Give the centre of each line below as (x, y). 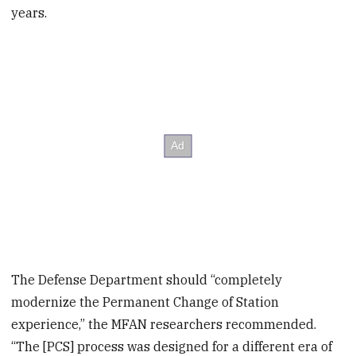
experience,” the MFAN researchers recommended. (164, 324)
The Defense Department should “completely (147, 279)
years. (29, 13)
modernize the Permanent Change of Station (145, 302)
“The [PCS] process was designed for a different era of (172, 346)
